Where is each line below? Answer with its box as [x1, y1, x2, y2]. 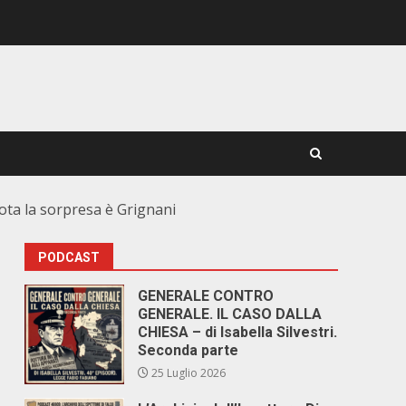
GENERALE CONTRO [138, 287, 275, 304]
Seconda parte [138, 342, 239, 359]
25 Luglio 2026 [149, 365, 227, 381]
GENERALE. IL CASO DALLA [138, 305, 323, 323]
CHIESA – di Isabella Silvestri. [138, 324, 338, 341]
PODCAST [38, 250, 101, 265]
